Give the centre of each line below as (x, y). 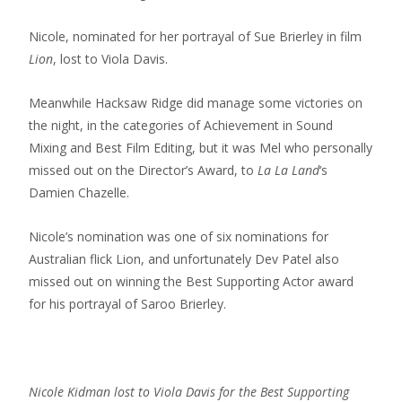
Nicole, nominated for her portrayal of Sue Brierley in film (195, 36)
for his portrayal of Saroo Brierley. (127, 304)
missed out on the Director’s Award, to (143, 170)
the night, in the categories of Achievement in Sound (181, 125)
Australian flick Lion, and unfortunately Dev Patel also (184, 259)
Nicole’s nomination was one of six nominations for (179, 236)
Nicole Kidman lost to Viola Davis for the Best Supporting (189, 392)
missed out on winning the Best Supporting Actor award (191, 281)
